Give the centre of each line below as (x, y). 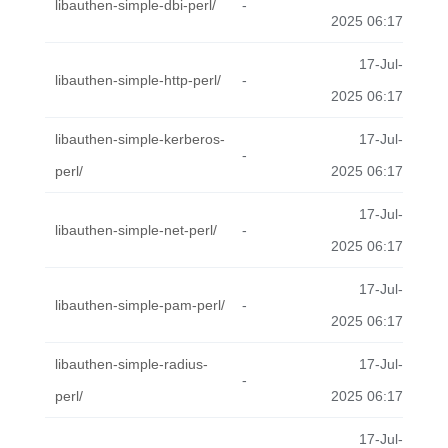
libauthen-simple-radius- (131, 364)
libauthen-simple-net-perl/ (136, 230)
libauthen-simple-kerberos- (140, 139)
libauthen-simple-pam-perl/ (140, 305)
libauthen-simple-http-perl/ (138, 80)
